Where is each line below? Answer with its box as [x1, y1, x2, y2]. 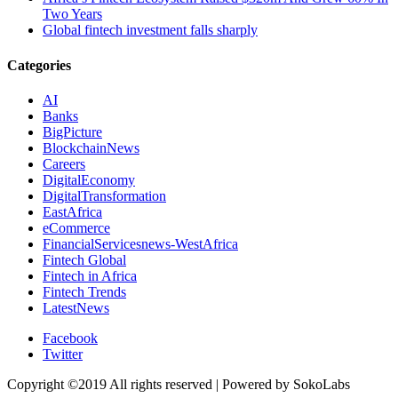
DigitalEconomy [43, 171, 135, 187]
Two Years [43, 6, 102, 22]
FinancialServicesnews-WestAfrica [43, 235, 238, 251]
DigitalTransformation [43, 187, 166, 203]
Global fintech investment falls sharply [43, 22, 258, 38]
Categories [7, 57, 71, 73]
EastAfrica [43, 203, 102, 219]
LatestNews [43, 299, 109, 315]
